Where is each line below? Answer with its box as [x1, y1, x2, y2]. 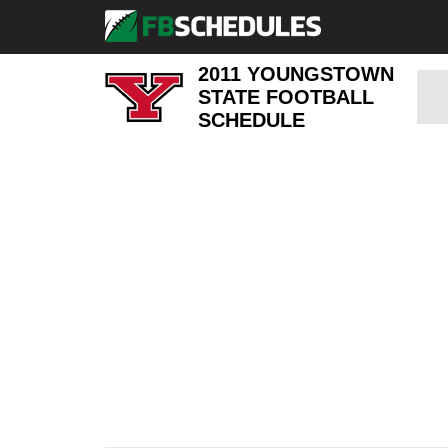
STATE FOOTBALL [198, 85, 375, 108]
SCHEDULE [198, 108, 306, 131]
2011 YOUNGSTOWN [198, 62, 395, 85]
